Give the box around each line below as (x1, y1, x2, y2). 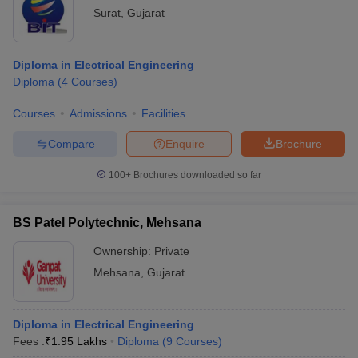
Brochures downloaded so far (131, 169, 261, 181)
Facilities (141, 107, 185, 120)
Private (154, 245, 189, 257)
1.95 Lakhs (51, 335, 107, 348)
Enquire (165, 137, 205, 150)
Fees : (13, 335, 45, 348)
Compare (47, 137, 95, 150)
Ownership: (93, 245, 154, 257)
